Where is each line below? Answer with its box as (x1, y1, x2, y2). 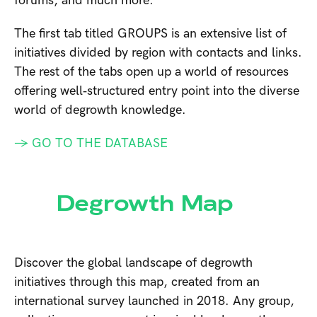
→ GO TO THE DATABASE (14, 136, 171, 151)
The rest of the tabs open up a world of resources (14, 64, 289, 80)
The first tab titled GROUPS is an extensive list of (14, 26, 287, 42)
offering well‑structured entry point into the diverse (14, 83, 299, 99)
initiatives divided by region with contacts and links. (14, 45, 302, 61)
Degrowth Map (57, 188, 234, 219)
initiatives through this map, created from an (14, 275, 260, 290)
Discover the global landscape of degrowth (14, 255, 253, 271)
